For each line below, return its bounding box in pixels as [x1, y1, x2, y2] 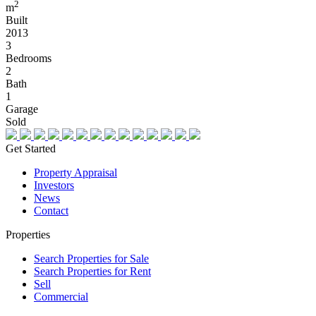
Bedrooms [6, 52, 51, 65]
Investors [34, 179, 74, 192]
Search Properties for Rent [34, 265, 151, 278]
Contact [34, 205, 68, 217]
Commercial [34, 291, 88, 303]
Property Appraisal [34, 166, 117, 179]
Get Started [6, 142, 56, 155]
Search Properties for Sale [34, 253, 149, 265]
